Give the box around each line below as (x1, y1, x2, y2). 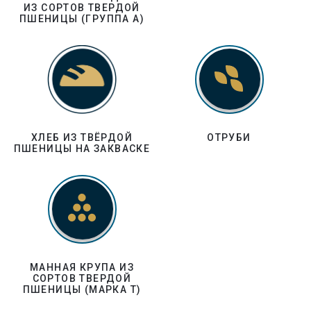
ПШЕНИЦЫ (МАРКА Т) (22, 284, 142, 295)
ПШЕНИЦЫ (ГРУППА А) (19, 13, 145, 24)
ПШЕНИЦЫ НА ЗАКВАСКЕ (13, 143, 151, 154)
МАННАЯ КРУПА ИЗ (30, 262, 134, 273)
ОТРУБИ (207, 132, 251, 143)
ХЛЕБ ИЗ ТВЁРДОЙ (31, 132, 133, 143)
